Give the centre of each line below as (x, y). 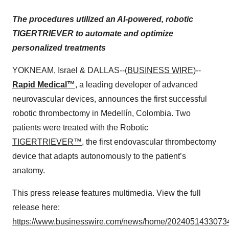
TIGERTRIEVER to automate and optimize (93, 33)
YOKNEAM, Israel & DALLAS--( (70, 70)
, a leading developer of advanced (136, 85)
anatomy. (29, 170)
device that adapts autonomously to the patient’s (99, 156)
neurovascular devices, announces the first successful (110, 99)
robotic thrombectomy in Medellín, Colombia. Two (101, 113)
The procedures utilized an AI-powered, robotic (103, 19)
